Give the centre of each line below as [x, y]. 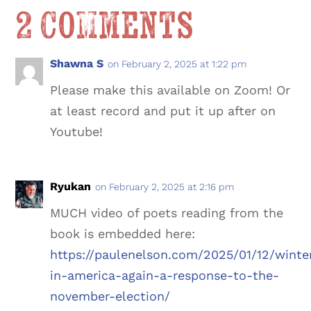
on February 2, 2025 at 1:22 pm [177, 64]
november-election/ [110, 296]
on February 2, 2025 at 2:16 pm [165, 187]
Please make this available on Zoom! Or [170, 90]
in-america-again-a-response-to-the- [165, 276]
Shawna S [77, 64]
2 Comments [105, 27]
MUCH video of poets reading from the [167, 213]
